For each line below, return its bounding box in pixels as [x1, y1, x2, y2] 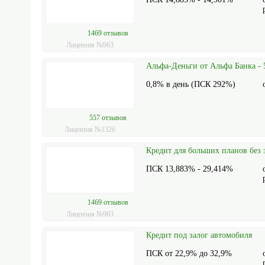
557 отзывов [89, 113, 127, 122]
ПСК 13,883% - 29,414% [146, 164, 234, 173]
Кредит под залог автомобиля [146, 231, 253, 240]
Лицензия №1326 [64, 125, 116, 134]
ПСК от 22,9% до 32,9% [146, 249, 232, 258]
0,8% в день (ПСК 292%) [146, 80, 236, 89]
